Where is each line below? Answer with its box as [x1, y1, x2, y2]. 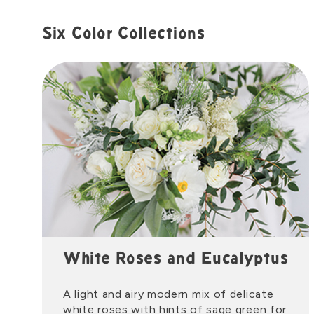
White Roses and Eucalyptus [63, 252, 289, 268]
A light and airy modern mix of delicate [63, 287, 274, 301]
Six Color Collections [42, 27, 205, 43]
